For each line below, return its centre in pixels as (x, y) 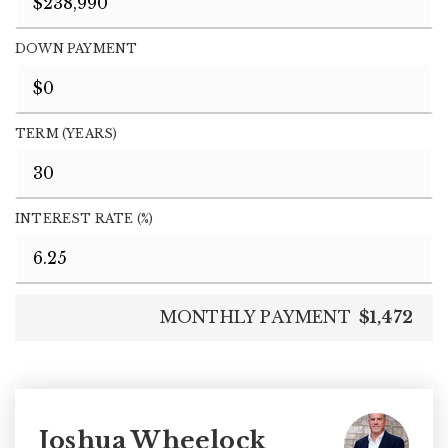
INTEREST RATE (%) (84, 218)
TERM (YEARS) (66, 133)
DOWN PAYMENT (76, 48)
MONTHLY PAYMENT (255, 316)
